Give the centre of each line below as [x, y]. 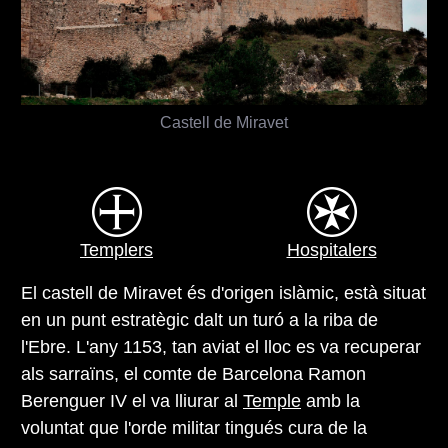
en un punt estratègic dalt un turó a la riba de [199, 319]
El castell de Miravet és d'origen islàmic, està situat [223, 292]
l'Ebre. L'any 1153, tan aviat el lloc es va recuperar [221, 346]
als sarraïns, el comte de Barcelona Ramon [193, 373]
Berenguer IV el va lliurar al [132, 400]
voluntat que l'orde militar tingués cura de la [194, 427]
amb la [330, 400]
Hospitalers [331, 249]
